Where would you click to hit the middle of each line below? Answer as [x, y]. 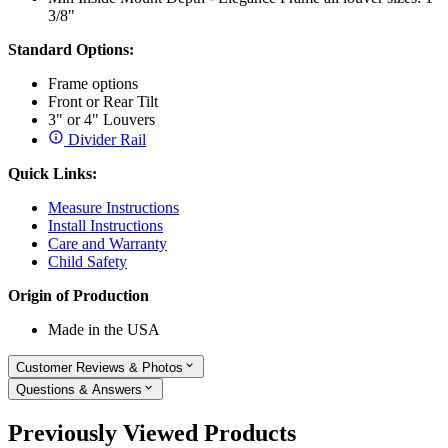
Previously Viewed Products [152, 432]
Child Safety [87, 262]
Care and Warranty [107, 244]
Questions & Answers [79, 389]
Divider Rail [105, 140]
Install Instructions [105, 226]
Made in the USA [104, 330]
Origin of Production [78, 296]
